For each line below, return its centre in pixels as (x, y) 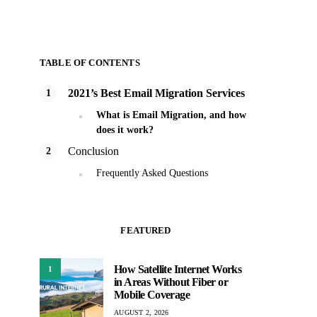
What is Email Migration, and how (171, 115)
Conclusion (93, 151)
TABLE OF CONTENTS (90, 63)
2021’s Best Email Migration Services (156, 93)
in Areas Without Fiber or (171, 282)
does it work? (125, 130)
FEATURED (146, 230)
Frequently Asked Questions (152, 173)
